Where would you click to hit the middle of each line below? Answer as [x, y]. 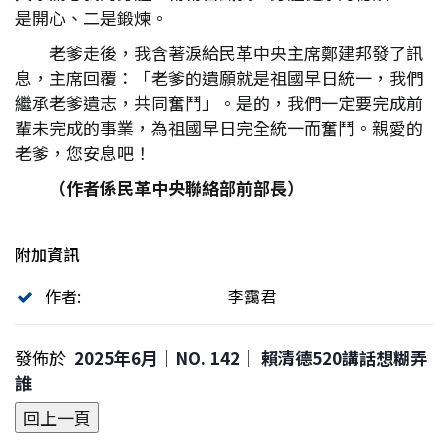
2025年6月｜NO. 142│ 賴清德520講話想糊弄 [250, 357]
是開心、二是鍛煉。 [91, 17]
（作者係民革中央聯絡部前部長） [176, 187]
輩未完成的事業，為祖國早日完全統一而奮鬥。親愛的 [219, 127]
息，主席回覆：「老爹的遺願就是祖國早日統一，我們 [219, 77]
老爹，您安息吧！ [83, 152]
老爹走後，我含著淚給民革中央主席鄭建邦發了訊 [236, 52]
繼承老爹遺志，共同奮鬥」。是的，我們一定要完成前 [219, 102]
